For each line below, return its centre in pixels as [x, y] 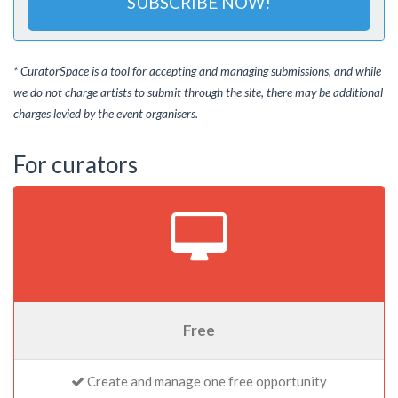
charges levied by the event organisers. [106, 114]
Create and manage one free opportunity [206, 381]
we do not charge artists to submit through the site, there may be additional [198, 92]
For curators [76, 164]
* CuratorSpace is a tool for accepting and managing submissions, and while [197, 71]
